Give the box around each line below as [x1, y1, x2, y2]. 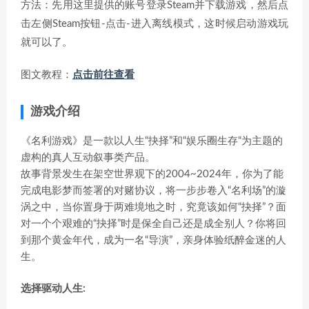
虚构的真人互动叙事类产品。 [21, 152, 155, 163]
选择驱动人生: [21, 283, 86, 294]
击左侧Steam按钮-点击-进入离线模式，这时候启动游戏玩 [21, 19, 288, 29]
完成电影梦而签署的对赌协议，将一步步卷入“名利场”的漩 [21, 186, 286, 196]
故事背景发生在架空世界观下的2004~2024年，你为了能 [21, 169, 283, 179]
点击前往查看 [72, 70, 134, 80]
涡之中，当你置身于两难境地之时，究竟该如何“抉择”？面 [21, 202, 286, 212]
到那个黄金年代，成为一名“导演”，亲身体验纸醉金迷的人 [21, 235, 286, 246]
